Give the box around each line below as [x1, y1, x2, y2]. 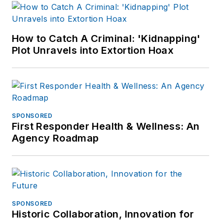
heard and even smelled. [36, 2, 139, 13]
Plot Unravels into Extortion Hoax [12, 44, 174, 57]
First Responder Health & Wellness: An [12, 120, 200, 133]
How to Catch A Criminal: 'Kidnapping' [12, 33, 201, 45]
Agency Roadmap [12, 132, 99, 145]
